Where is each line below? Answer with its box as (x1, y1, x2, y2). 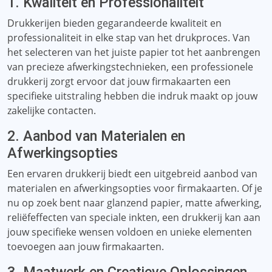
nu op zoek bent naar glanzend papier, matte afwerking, (7, 196, 262, 209)
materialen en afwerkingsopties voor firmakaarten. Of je (7, 182, 262, 195)
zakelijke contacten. (7, 104, 96, 117)
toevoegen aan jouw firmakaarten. (7, 240, 164, 253)
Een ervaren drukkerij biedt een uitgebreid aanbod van (7, 167, 257, 180)
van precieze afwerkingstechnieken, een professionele (7, 60, 253, 73)
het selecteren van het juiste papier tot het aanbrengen (7, 46, 260, 59)
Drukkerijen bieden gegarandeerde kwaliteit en (7, 16, 222, 30)
